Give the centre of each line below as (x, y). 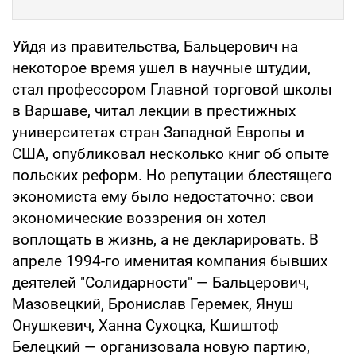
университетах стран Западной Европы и (158, 132)
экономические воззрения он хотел (139, 218)
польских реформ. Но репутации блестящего (172, 175)
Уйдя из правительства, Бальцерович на (155, 46)
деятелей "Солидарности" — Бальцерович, (161, 282)
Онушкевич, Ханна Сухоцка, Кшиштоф (145, 325)
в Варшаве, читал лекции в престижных (154, 110)
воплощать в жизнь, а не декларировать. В (165, 239)
